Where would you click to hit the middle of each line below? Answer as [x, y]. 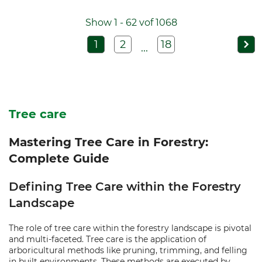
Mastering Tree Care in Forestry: [108, 142]
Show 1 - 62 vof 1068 [131, 23]
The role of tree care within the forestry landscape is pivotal [130, 228]
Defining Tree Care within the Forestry [125, 187]
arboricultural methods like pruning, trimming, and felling [128, 250]
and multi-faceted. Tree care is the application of [108, 239]
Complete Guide [59, 158]
